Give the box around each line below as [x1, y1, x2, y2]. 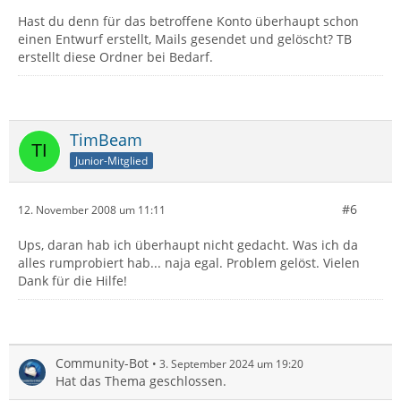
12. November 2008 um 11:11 [18, 201, 166, 218]
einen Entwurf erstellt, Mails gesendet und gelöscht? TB [18, 30, 352, 47]
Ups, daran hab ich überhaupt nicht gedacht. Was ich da [18, 236, 358, 253]
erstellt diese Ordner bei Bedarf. [18, 48, 213, 65]
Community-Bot [55, 354, 149, 371]
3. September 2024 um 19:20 [159, 356, 303, 371]
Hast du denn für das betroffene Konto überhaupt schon [18, 13, 359, 30]
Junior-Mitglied [75, 152, 148, 168]
